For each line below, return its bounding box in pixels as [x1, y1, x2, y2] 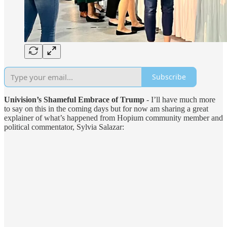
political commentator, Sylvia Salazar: [4, 122, 124, 131]
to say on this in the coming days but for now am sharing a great [4, 104, 208, 113]
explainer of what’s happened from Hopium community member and [4, 113, 223, 122]
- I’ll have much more [144, 95, 215, 104]
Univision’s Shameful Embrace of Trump [4, 95, 144, 104]
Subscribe [152, 72, 186, 82]
